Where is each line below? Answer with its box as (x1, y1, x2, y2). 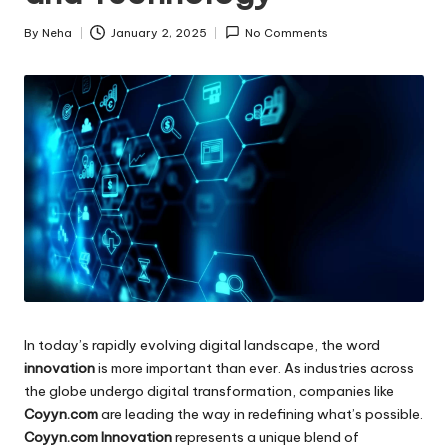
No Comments (245, 25, 329, 40)
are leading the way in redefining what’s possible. (98, 404, 423, 423)
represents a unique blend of (172, 427, 359, 446)
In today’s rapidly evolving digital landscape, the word (24, 335, 380, 354)
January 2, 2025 (110, 25, 207, 40)
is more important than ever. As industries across (95, 358, 414, 377)
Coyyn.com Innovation (24, 427, 172, 446)
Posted (23, 34, 65, 49)
